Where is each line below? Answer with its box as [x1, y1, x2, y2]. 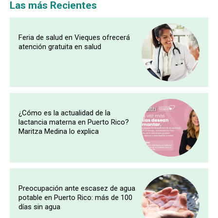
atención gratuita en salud [18, 42, 101, 51]
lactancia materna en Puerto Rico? [18, 117, 129, 127]
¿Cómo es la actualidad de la [18, 108, 110, 117]
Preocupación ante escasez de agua [18, 183, 135, 193]
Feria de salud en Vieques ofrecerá [18, 33, 130, 42]
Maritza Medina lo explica [18, 127, 99, 136]
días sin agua [18, 202, 60, 211]
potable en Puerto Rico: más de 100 [18, 193, 132, 202]
